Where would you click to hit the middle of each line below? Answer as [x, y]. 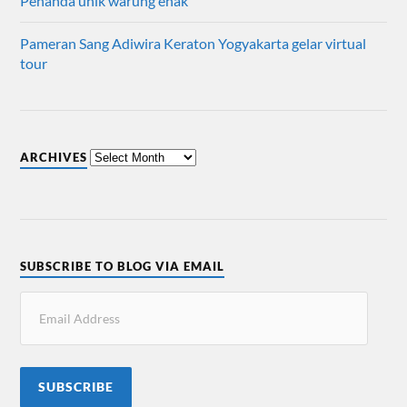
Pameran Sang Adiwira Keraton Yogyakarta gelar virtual [194, 43]
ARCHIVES [54, 157]
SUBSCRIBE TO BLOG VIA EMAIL [123, 266]
